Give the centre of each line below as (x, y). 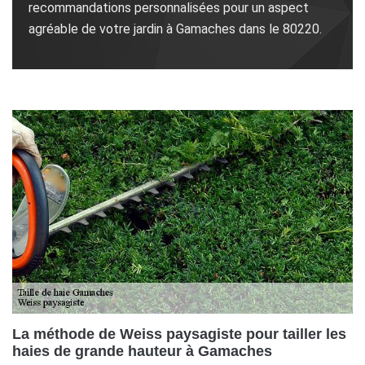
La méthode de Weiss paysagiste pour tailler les (179, 334)
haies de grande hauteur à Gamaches (142, 351)
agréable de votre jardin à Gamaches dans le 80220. (175, 29)
